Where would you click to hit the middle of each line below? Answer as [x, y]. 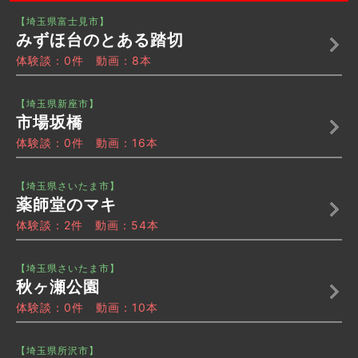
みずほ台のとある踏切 [100, 40]
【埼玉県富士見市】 [63, 22]
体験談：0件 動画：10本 [87, 308]
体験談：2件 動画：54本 [88, 225]
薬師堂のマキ [66, 205]
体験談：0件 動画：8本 [84, 61]
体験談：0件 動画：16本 [87, 143]
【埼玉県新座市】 [58, 104]
